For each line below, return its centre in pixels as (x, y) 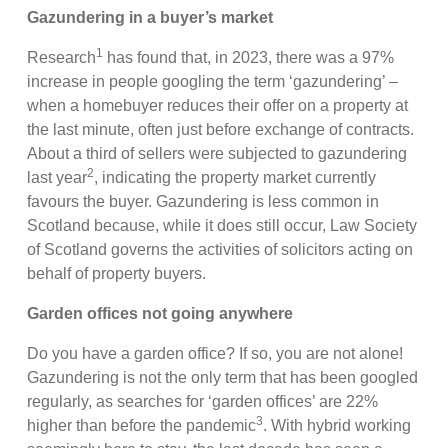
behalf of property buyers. (119, 273)
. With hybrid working (337, 425)
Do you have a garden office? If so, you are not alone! (215, 353)
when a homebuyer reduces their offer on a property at (218, 105)
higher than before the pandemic (142, 425)
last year (57, 177)
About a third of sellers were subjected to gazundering (217, 153)
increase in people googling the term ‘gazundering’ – (213, 81)
